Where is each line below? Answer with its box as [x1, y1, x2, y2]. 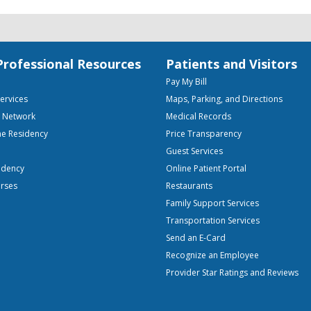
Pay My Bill [166, 76, 207, 87]
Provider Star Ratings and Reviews [166, 267, 299, 278]
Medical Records [166, 110, 231, 122]
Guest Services [166, 145, 223, 157]
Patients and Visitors [166, 56, 297, 72]
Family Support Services [166, 197, 259, 209]
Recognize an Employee [166, 249, 259, 261]
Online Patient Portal [166, 162, 246, 174]
